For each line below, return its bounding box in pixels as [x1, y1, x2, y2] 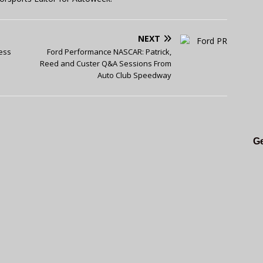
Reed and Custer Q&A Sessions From [40, 58, 172, 69]
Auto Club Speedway [97, 69, 172, 80]
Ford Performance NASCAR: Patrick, [47, 46, 172, 57]
